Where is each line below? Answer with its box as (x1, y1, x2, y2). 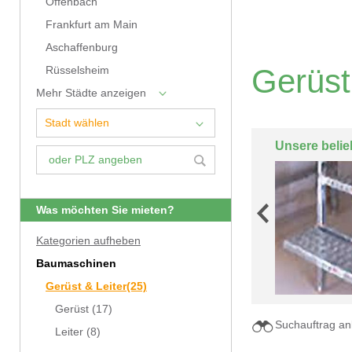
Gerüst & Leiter (46, 280, 126, 292)
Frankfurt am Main (46, 19, 137, 31)
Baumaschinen (36, 258, 116, 269)
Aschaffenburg (46, 42, 118, 53)
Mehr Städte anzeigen (36, 87, 146, 99)
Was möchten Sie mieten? (36, 204, 174, 216)
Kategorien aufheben (36, 235, 141, 247)
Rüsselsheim (46, 64, 109, 76)
